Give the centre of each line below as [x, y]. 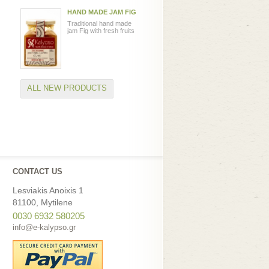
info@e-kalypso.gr [44, 227]
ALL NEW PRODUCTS [67, 88]
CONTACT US [38, 171]
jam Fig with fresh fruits [101, 31]
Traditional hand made [99, 23]
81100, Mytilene [43, 202]
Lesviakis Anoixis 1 [48, 190]
